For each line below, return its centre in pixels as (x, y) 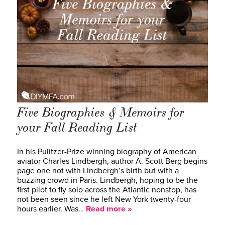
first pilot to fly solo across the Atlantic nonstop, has (107, 190)
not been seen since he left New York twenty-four (104, 200)
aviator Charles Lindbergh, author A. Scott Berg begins (112, 161)
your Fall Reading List (77, 128)
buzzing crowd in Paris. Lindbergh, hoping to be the (107, 181)
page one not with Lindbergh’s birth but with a (98, 171)
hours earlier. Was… (51, 209)
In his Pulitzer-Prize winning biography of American (107, 152)
